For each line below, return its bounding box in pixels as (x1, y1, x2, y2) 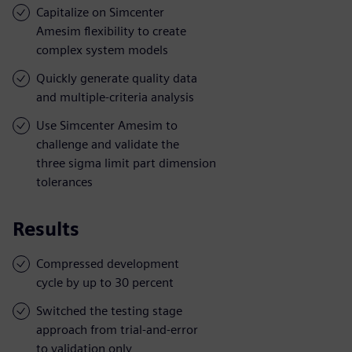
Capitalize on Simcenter (36, 4, 164, 20)
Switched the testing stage (36, 302, 182, 318)
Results (13, 217, 79, 240)
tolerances (36, 174, 93, 189)
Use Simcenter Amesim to (36, 117, 178, 133)
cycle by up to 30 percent (36, 274, 174, 290)
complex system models (36, 42, 168, 57)
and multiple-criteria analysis (36, 89, 194, 104)
